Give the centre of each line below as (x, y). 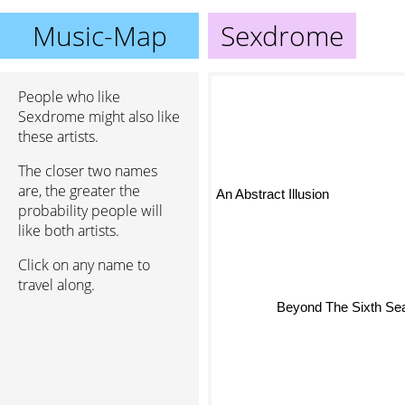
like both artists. (69, 231)
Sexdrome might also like (99, 117)
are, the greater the (79, 191)
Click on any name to (84, 265)
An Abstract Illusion (278, 188)
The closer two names (88, 171)
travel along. (57, 285)
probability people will (90, 211)
